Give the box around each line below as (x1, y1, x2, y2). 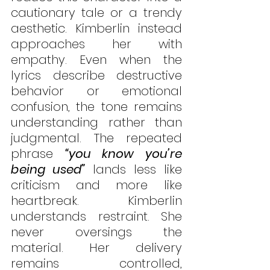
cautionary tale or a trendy (11, 4, 182, 22)
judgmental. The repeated (11, 130, 182, 147)
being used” (11, 161, 85, 178)
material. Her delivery (11, 239, 182, 257)
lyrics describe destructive (11, 67, 182, 84)
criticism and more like (11, 177, 182, 194)
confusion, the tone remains (11, 98, 182, 116)
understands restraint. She (11, 208, 182, 225)
